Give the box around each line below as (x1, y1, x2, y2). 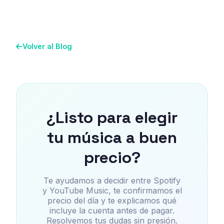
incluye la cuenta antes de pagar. (49, 205, 174, 215)
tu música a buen (47, 127, 177, 147)
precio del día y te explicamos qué (47, 195, 176, 205)
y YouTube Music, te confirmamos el (42, 185, 182, 195)
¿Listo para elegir (46, 107, 177, 127)
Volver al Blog (22, 42, 72, 51)
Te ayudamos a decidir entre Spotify (43, 175, 180, 185)
